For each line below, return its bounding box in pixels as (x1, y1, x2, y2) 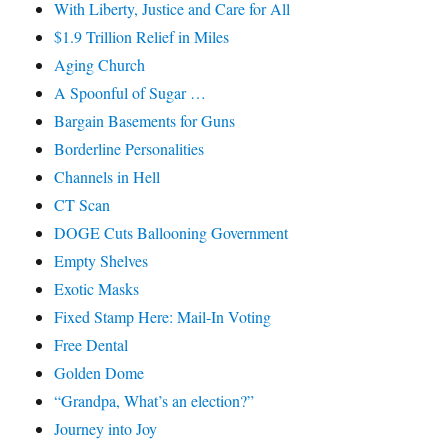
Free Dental (54, 334, 129, 356)
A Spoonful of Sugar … (54, 82, 207, 104)
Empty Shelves (54, 250, 149, 272)
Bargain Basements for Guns (54, 110, 236, 132)
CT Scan (54, 194, 111, 216)
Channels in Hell (54, 166, 161, 188)
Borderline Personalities (54, 138, 205, 160)
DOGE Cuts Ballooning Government (54, 222, 289, 244)
